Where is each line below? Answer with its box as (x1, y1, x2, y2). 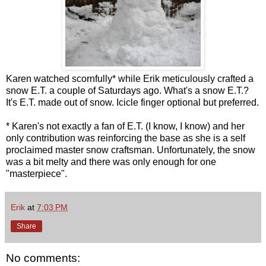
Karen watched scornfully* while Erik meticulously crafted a (6, 73, 254, 84)
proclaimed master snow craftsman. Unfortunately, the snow (6, 144, 255, 155)
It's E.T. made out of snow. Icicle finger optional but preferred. (6, 97, 259, 107)
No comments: (6, 251, 80, 264)
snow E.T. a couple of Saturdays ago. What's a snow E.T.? (6, 85, 249, 96)
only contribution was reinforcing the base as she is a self (6, 132, 245, 143)
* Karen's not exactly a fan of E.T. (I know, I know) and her (6, 121, 245, 131)
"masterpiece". (6, 168, 67, 179)
